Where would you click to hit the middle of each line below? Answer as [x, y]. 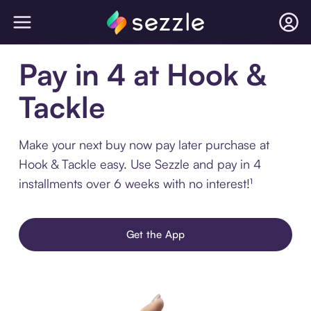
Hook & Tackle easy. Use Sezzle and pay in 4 [140, 164]
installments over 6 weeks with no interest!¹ [135, 183]
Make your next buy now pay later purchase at [144, 144]
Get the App [155, 234]
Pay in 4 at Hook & [142, 74]
